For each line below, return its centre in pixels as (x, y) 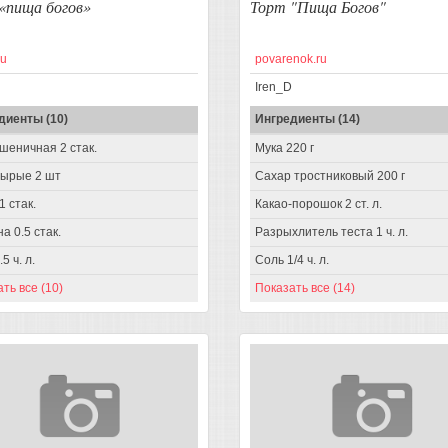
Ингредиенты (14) (307, 119)
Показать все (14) (305, 288)
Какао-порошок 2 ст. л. (318, 204)
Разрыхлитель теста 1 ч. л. (331, 232)
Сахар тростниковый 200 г (330, 176)
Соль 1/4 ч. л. (292, 260)
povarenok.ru (291, 59)
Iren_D (273, 87)
